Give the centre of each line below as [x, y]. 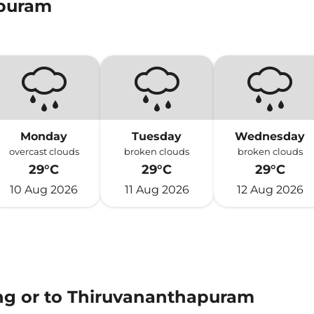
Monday [44, 136]
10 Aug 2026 [44, 190]
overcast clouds [44, 151]
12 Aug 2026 [270, 190]
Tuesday [157, 136]
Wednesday [270, 136]
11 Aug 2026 [157, 190]
